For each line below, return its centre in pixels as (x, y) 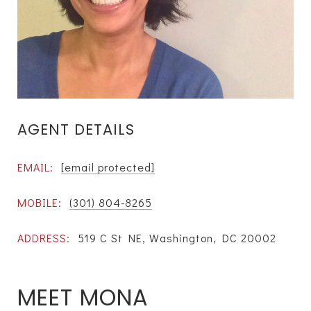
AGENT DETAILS (76, 129)
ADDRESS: (44, 237)
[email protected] (108, 167)
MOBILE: (40, 202)
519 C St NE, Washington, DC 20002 (177, 237)
